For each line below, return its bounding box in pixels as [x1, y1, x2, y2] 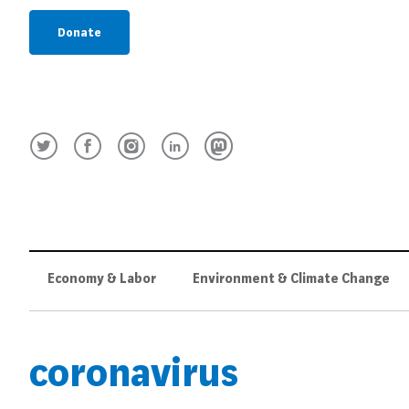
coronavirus [29, 350, 238, 396]
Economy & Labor [47, 271, 156, 287]
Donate [58, 25, 101, 39]
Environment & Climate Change [193, 271, 390, 287]
